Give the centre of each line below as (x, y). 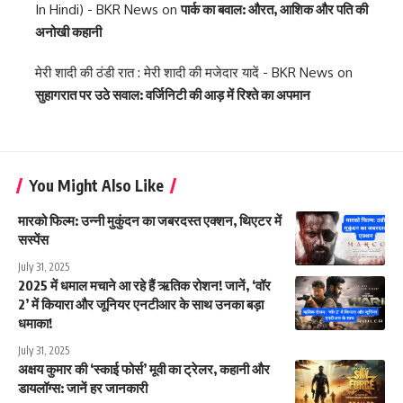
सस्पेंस (33, 240)
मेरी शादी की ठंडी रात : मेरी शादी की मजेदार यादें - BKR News (184, 73)
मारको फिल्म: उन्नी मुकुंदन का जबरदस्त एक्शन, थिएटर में (150, 221)
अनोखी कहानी (68, 32)
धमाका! (35, 323)
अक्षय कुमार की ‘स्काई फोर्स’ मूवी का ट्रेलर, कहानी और (144, 369)
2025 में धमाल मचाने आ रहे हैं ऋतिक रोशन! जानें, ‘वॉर (144, 286)
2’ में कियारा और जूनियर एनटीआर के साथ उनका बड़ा (141, 304)
